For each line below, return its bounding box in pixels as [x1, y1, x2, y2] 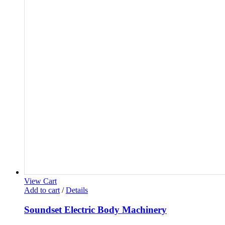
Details [66, 186, 88, 194]
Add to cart [24, 186, 60, 194]
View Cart [24, 177, 57, 185]
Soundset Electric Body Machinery [24, 204, 167, 215]
